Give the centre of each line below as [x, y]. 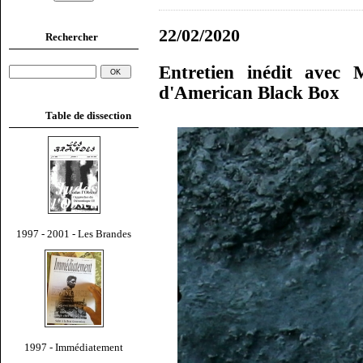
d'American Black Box [249, 93]
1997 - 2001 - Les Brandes [74, 233]
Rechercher [72, 36]
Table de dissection [88, 115]
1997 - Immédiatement [74, 347]
